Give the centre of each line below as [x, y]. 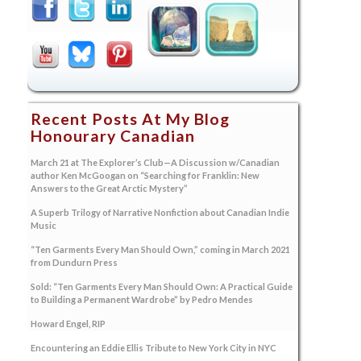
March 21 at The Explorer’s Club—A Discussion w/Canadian [155, 162]
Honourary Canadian [112, 135]
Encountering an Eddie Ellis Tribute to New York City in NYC [153, 347]
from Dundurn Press [74, 262]
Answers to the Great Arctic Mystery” [109, 188]
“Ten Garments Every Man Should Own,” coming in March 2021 [160, 249]
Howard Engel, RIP [68, 323]
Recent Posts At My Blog [130, 118]
